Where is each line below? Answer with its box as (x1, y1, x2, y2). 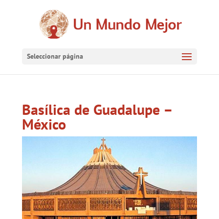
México (22, 114, 66, 133)
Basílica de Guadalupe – (22, 100, 172, 119)
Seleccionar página (26, 52, 83, 61)
